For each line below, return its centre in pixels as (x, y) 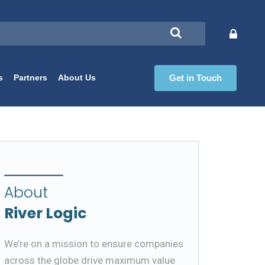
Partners (30, 77)
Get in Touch (195, 78)
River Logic (45, 213)
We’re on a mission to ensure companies (94, 243)
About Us (77, 77)
